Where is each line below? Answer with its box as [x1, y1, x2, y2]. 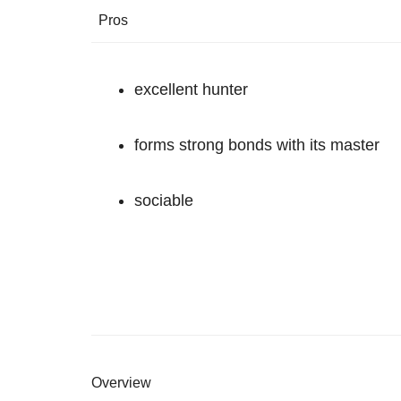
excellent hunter [134, 81, 248, 98]
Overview [91, 375, 151, 390]
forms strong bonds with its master [134, 136, 380, 154]
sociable [134, 192, 193, 209]
